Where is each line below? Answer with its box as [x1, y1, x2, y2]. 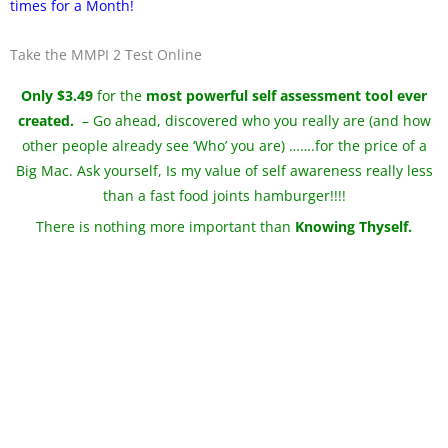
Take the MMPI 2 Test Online [10, 44, 202, 64]
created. [17, 110, 74, 130]
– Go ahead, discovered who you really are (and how [73, 110, 431, 130]
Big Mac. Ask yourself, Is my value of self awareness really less [15, 160, 433, 180]
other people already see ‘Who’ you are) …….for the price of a [21, 135, 427, 155]
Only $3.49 [21, 85, 93, 105]
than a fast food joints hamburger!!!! [102, 185, 346, 205]
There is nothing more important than [36, 217, 295, 237]
